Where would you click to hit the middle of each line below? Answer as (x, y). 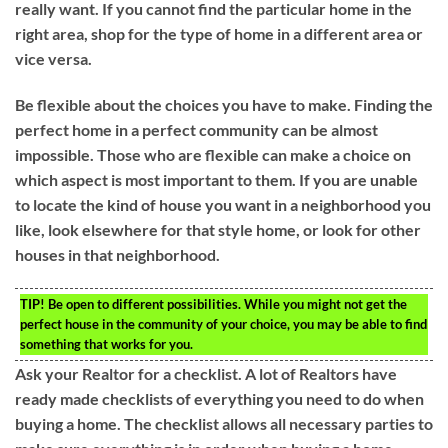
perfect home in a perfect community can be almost (196, 129)
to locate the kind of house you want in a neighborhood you (223, 204)
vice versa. (53, 58)
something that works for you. (106, 343)
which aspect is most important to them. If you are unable (216, 179)
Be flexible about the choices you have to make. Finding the (224, 104)
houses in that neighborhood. (117, 254)
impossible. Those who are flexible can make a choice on (213, 154)
